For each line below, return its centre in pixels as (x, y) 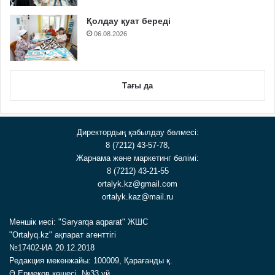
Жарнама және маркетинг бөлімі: (137, 158)
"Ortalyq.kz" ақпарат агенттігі (63, 234)
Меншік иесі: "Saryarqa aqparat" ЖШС (79, 222)
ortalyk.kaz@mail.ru (137, 196)
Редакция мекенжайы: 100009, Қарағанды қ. (91, 260)
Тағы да (137, 85)
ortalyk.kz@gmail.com (137, 184)
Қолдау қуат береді (129, 21)
